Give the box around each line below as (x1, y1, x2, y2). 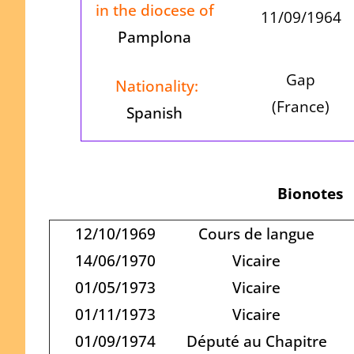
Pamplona (118, 26, 192, 48)
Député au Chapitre (186, 330, 327, 352)
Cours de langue (198, 222, 314, 244)
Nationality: (111, 75, 198, 97)
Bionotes (277, 182, 343, 204)
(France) (272, 96, 330, 118)
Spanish (126, 102, 183, 124)
